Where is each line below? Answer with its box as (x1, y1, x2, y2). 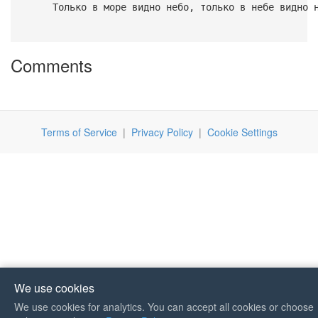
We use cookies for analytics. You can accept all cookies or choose (14, 300, 314, 314)
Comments (11, 53, 92, 78)
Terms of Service (40, 125, 117, 140)
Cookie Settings (207, 125, 278, 140)
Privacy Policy (131, 125, 193, 140)
